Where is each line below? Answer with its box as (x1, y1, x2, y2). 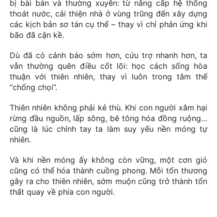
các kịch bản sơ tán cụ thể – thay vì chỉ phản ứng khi (10, 19, 207, 30)
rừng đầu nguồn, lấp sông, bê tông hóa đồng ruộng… (10, 113, 207, 124)
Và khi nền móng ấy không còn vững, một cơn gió (10, 155, 207, 165)
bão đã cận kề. (10, 30, 64, 40)
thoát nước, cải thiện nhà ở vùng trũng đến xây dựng (10, 9, 207, 19)
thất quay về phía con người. (10, 187, 115, 197)
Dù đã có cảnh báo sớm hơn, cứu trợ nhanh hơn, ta (10, 50, 207, 61)
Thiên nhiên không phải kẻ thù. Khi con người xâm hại (10, 103, 207, 113)
